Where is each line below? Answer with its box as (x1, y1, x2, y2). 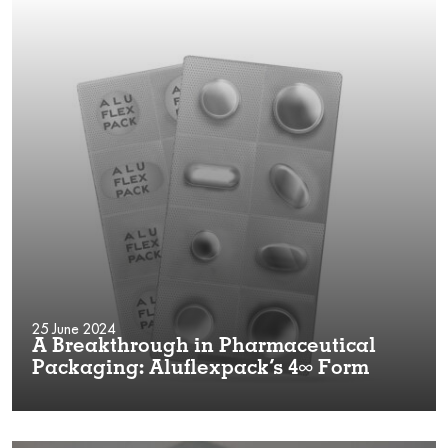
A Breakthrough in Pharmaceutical (32, 337, 376, 358)
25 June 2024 (32, 319, 115, 338)
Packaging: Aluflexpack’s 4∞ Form (32, 359, 369, 380)
